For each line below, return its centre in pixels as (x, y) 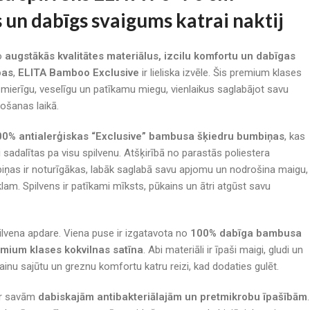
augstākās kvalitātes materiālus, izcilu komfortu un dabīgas (150, 56)
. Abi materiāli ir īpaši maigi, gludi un (223, 249)
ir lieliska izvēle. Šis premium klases (220, 72)
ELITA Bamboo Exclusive (79, 72)
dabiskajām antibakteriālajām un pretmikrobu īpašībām (173, 297)
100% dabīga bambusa (246, 233)
